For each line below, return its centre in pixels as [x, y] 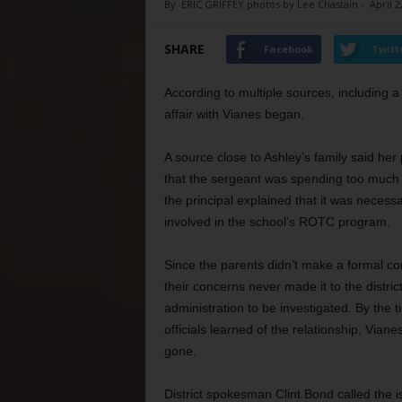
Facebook [288, 49]
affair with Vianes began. [234, 114]
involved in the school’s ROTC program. [277, 222]
